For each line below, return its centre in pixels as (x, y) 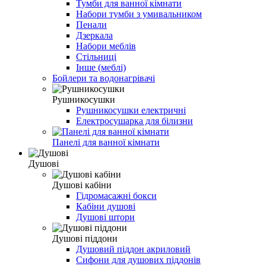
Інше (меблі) (101, 67)
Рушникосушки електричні (131, 110)
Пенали (91, 24)
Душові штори (105, 217)
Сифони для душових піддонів (138, 259)
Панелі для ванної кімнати (106, 142)
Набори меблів (106, 46)
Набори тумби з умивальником (139, 14)
